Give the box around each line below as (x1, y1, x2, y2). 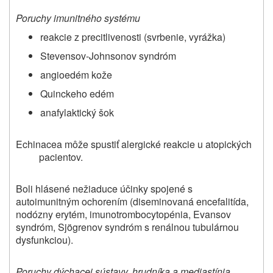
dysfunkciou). (16, 233, 73, 247)
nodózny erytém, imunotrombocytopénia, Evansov (16, 207, 231, 222)
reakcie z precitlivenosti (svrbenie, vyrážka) (40, 30, 225, 44)
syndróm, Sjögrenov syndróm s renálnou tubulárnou (16, 220, 239, 235)
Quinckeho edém (40, 87, 114, 101)
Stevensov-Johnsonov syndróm (40, 49, 176, 63)
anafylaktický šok (40, 105, 114, 120)
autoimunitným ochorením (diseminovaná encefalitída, (16, 194, 249, 209)
